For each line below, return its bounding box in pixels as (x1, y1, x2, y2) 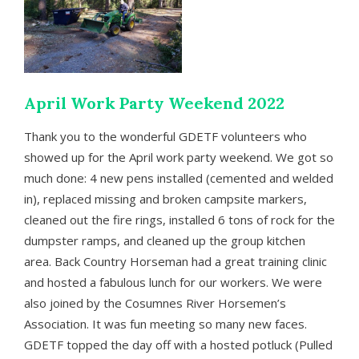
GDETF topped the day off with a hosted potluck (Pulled (24, 336, 333, 353)
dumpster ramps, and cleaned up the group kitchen (24, 232, 305, 248)
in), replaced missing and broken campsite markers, (24, 190, 307, 207)
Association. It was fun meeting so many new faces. (24, 315, 307, 332)
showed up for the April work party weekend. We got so (24, 148, 333, 165)
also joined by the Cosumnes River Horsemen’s (24, 294, 286, 311)
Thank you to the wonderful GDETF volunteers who (24, 127, 307, 144)
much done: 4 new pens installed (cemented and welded (24, 169, 333, 186)
